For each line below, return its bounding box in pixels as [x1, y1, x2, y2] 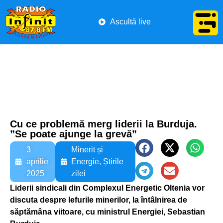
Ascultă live [110, 17, 151, 26]
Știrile [103, 157, 124, 166]
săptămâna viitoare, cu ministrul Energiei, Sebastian [10, 207, 205, 216]
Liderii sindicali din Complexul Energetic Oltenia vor [10, 183, 205, 192]
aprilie [26, 157, 48, 166]
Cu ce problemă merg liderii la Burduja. [10, 118, 197, 129]
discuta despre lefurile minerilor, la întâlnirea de [10, 195, 187, 204]
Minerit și [71, 145, 104, 154]
